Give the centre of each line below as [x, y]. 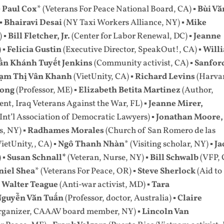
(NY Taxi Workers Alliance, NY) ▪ [125, 23]
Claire [190, 198]
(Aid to [209, 171]
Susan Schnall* [37, 158]
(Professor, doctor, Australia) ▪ [121, 198]
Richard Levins [166, 77]
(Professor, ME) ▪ [47, 90]
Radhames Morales [66, 131]
